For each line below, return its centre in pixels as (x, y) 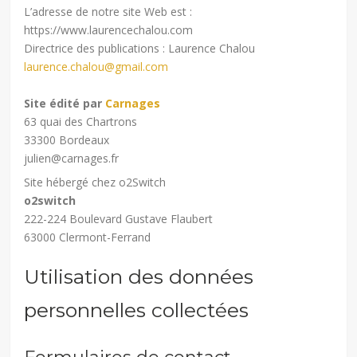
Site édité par (65, 103)
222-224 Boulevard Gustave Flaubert (119, 218)
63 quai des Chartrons (81, 121)
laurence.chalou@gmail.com (96, 66)
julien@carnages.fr (72, 158)
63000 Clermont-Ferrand (88, 237)
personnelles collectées (137, 310)
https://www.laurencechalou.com (109, 29)
